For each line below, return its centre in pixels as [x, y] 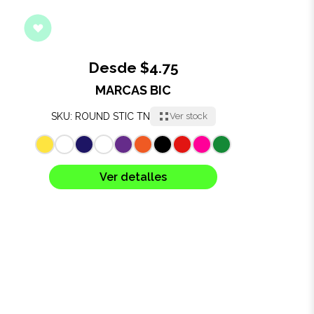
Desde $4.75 [133, 67]
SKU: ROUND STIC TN [100, 116]
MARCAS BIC [133, 90]
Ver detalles [133, 177]
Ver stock [188, 116]
